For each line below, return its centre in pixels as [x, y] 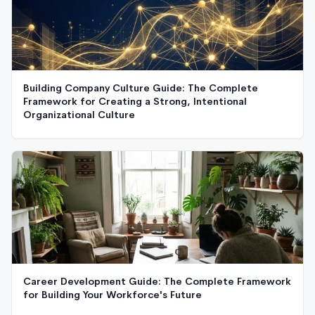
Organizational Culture [79, 114]
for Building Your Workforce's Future [112, 294]
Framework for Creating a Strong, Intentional [135, 101]
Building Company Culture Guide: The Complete [141, 88]
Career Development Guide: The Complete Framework [157, 281]
